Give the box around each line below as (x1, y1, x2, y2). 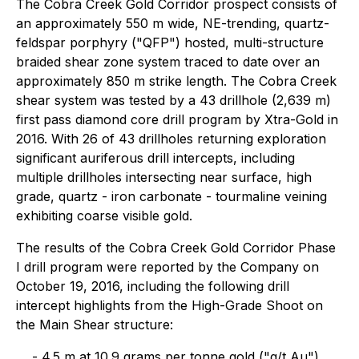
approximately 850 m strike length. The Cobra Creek (16, 72, 337, 89)
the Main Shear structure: (16, 316, 173, 333)
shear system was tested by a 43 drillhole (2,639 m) (16, 91, 331, 108)
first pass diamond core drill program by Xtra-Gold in (16, 111, 338, 127)
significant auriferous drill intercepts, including (16, 149, 295, 166)
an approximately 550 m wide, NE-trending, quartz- (16, 14, 329, 31)
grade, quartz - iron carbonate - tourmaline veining (16, 188, 327, 204)
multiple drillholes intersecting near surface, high (16, 168, 312, 185)
